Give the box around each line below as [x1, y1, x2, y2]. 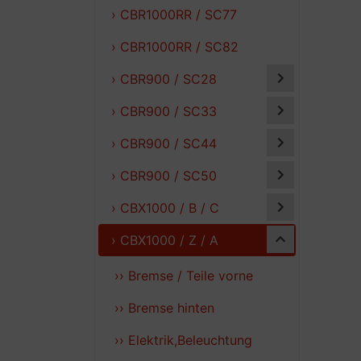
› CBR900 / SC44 [111, 135, 217, 151]
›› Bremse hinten [114, 299, 214, 316]
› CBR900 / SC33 [111, 102, 217, 119]
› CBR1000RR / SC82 [111, 38, 239, 55]
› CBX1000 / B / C [111, 199, 219, 216]
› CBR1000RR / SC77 [111, 6, 237, 23]
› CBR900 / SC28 [111, 70, 217, 87]
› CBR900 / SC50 [111, 167, 217, 184]
